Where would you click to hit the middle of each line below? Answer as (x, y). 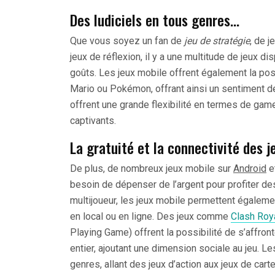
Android (250, 169)
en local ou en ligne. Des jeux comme (150, 217)
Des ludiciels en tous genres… (155, 20)
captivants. (93, 121)
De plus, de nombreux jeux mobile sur (152, 169)
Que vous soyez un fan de (127, 41)
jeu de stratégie (217, 41)
